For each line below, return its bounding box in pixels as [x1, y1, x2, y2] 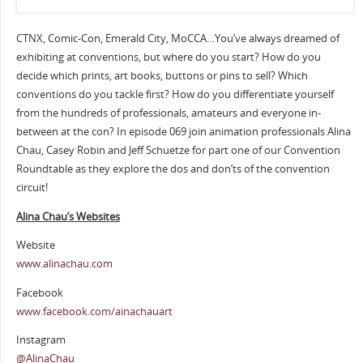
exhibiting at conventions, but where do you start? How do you [15, 50, 321, 65]
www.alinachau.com [15, 257, 113, 271]
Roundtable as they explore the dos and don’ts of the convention [15, 162, 330, 177]
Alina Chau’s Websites [15, 209, 120, 224]
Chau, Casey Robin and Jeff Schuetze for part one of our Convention [15, 143, 340, 158]
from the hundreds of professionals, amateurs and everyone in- [15, 106, 321, 121]
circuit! [15, 181, 48, 195]
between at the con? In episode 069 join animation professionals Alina [15, 125, 351, 139]
